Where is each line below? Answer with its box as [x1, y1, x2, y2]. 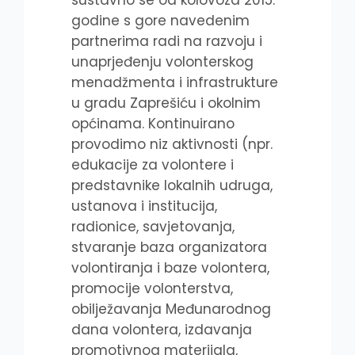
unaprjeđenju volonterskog [71, 52, 254, 71]
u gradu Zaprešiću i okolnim [71, 93, 261, 113]
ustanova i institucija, [71, 196, 217, 216]
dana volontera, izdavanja [71, 319, 252, 339]
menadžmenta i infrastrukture [71, 72, 278, 92]
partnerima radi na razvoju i [71, 31, 262, 51]
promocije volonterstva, [71, 278, 233, 298]
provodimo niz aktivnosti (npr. [71, 134, 273, 154]
